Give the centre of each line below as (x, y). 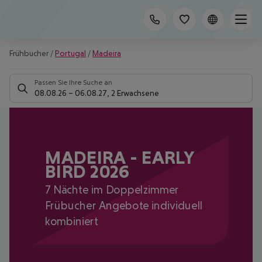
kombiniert (71, 221)
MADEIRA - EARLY (119, 158)
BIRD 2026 (87, 171)
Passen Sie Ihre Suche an (73, 82)
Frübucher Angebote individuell (124, 205)
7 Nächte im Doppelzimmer (112, 189)
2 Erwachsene (135, 93)
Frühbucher (29, 53)
